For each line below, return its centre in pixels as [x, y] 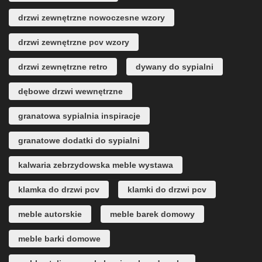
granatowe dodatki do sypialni [79, 141]
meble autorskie [50, 214]
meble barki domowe [59, 239]
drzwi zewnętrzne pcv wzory [74, 42]
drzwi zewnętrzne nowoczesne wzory [92, 18]
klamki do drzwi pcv [167, 190]
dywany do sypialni [175, 67]
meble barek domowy [152, 214]
